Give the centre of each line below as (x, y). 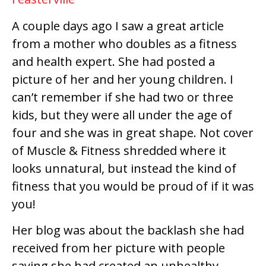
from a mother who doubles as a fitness (124, 43)
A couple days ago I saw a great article (118, 26)
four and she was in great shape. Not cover (133, 132)
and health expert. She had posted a (113, 61)
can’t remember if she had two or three (123, 97)
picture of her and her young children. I (123, 79)
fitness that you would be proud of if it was (133, 186)
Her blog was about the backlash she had (128, 230)
